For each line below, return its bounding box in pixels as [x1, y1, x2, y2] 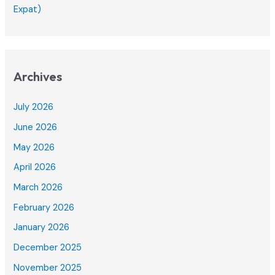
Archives [14, 69, 63, 85]
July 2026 [14, 101, 54, 114]
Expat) [14, 4, 42, 16]
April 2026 [14, 161, 56, 174]
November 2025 [14, 261, 82, 274]
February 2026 [14, 201, 75, 214]
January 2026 [14, 222, 70, 234]
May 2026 [14, 141, 55, 153]
